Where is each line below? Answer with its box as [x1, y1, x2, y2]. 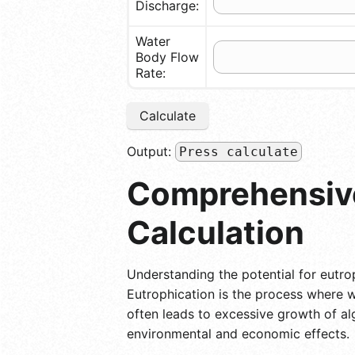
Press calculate [179, 143, 298, 159]
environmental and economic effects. [127, 325, 349, 342]
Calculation [127, 212, 304, 252]
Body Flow [136, 48, 199, 65]
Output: [127, 143, 175, 159]
